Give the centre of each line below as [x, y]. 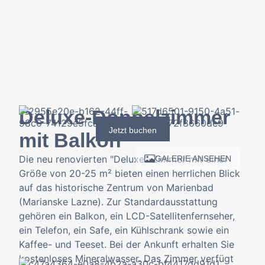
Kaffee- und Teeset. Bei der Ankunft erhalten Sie [127, 244]
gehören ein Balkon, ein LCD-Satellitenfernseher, [127, 216]
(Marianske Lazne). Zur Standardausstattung [118, 202]
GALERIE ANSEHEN [193, 159]
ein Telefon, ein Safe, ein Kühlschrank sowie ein [124, 230]
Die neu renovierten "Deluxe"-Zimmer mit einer [123, 159]
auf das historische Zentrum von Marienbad [116, 188]
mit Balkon [70, 140]
